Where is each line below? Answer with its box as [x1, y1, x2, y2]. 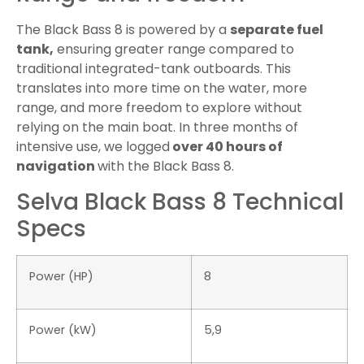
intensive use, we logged [16, 137, 170, 157]
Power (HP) [29, 267, 93, 284]
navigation [16, 157, 97, 176]
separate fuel [230, 20, 323, 40]
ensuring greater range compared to [54, 40, 294, 59]
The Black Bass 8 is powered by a [16, 20, 230, 40]
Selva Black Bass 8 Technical [16, 185, 344, 218]
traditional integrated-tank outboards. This [16, 59, 291, 79]
